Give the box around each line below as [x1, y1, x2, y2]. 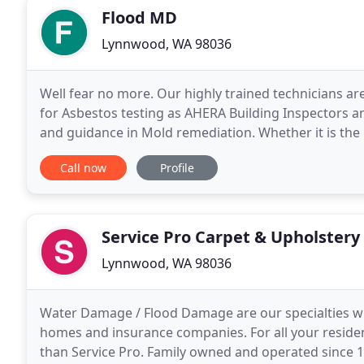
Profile [160, 160, 194, 175]
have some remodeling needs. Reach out [228, 143, 290, 161]
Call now [60, 160, 106, 175]
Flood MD [102, 6, 177, 28]
